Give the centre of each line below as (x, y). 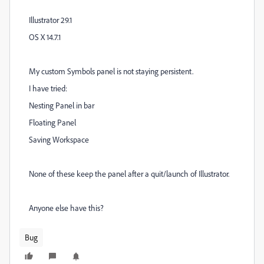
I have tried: (48, 88)
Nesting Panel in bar (62, 105)
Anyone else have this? (66, 208)
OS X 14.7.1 (45, 37)
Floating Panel (52, 122)
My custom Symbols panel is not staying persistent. (111, 71)
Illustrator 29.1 (50, 20)
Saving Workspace (59, 139)
